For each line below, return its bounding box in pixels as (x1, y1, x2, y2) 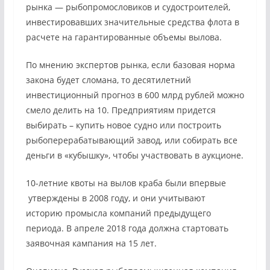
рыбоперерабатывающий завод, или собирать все (25, 134, 237, 146)
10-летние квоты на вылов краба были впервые (25, 177, 226, 189)
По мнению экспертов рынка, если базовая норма (25, 59, 235, 71)
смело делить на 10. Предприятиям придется (25, 104, 216, 116)
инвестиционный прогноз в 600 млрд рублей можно (25, 89, 244, 101)
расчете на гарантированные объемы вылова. (25, 31, 222, 43)
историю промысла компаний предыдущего (25, 207, 211, 219)
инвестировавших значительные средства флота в (25, 16, 239, 28)
